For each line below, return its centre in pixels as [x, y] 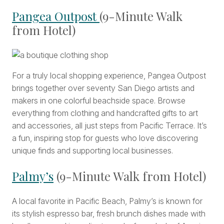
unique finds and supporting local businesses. [92, 151]
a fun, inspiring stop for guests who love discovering [105, 138]
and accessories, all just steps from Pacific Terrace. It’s [109, 126]
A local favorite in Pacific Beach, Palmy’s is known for [107, 201]
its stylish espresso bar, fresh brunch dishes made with [109, 214]
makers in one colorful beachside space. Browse [99, 101]
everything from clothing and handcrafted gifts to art [105, 113]
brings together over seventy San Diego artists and [103, 88]
